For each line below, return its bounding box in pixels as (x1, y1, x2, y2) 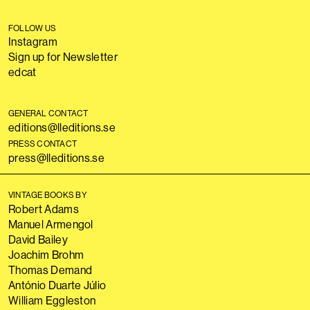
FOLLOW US (8, 23, 57, 33)
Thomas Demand (8, 263, 93, 277)
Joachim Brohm (8, 248, 84, 262)
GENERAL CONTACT (8, 108, 89, 118)
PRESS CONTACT (8, 138, 77, 149)
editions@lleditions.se (8, 120, 116, 134)
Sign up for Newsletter (8, 50, 118, 64)
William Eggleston (8, 293, 96, 307)
